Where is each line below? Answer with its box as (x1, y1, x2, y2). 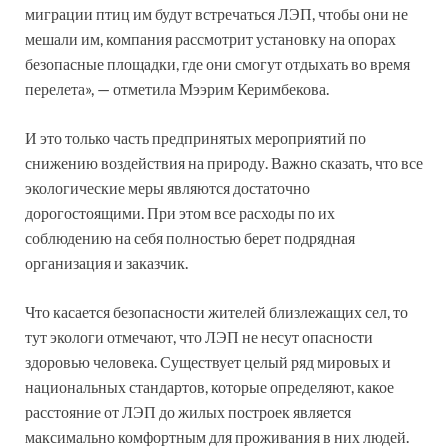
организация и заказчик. (25, 252, 188, 272)
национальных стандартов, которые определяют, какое (25, 376, 394, 396)
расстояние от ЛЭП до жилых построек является (25, 401, 351, 421)
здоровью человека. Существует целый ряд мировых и (25, 351, 391, 371)
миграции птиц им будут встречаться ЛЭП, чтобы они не (25, 3, 408, 23)
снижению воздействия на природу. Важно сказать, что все (25, 152, 423, 172)
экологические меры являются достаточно (25, 177, 310, 197)
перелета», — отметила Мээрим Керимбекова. (25, 78, 329, 98)
